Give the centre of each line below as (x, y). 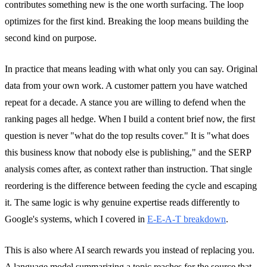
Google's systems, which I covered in (76, 219)
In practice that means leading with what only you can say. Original (131, 69)
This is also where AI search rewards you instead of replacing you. (130, 250)
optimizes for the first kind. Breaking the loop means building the (127, 21)
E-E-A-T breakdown (187, 219)
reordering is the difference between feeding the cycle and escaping (131, 185)
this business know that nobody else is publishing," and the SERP (128, 152)
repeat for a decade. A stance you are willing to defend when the (125, 102)
